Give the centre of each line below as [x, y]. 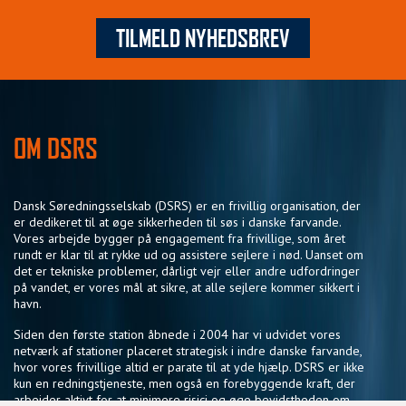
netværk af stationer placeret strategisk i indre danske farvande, [188, 350]
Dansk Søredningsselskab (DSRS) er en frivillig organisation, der [187, 205]
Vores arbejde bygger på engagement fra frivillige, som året [179, 238]
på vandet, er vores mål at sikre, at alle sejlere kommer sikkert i [187, 287]
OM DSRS [56, 147]
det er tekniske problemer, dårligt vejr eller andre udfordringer [187, 271]
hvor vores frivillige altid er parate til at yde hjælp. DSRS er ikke [189, 367]
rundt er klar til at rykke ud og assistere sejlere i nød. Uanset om [188, 254]
